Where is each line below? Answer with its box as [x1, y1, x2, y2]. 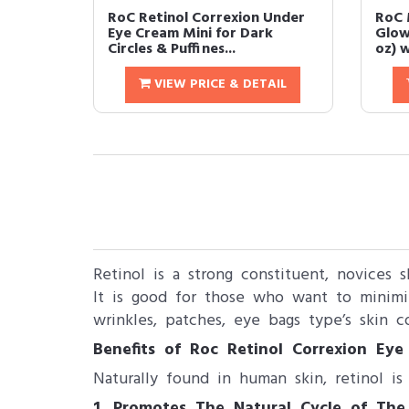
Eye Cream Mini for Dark [108, 22, 273, 46]
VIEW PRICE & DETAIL [151, 74, 288, 95]
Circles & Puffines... [108, 37, 236, 61]
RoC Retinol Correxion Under [108, 6, 305, 30]
